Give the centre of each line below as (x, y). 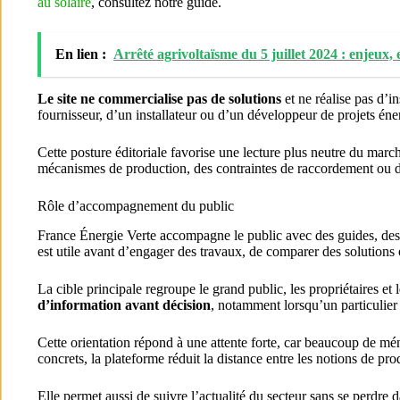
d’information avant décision (124, 304)
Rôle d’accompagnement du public (136, 205)
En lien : (81, 54)
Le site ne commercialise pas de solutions (159, 98)
